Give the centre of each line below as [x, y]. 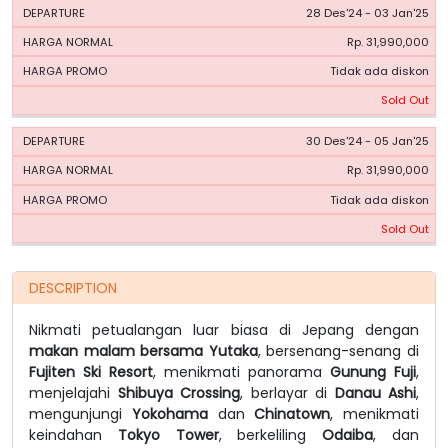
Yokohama [169, 413]
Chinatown [292, 413]
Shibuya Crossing [178, 392]
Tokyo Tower [168, 434]
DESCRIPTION [73, 287]
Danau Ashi [375, 392]
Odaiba [348, 434]
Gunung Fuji [373, 371]
